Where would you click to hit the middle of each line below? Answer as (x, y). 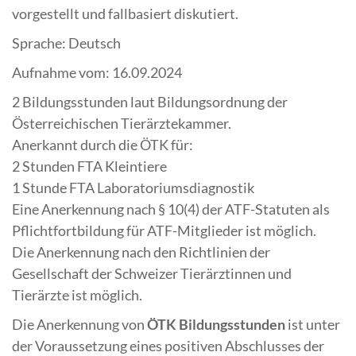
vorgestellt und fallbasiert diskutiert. (125, 13)
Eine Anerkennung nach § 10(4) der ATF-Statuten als (171, 209)
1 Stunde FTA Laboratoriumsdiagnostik (133, 187)
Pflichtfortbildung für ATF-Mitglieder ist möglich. (166, 230)
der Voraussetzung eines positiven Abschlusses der (168, 345)
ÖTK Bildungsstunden (216, 324)
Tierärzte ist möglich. (77, 294)
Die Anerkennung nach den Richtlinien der (141, 252)
